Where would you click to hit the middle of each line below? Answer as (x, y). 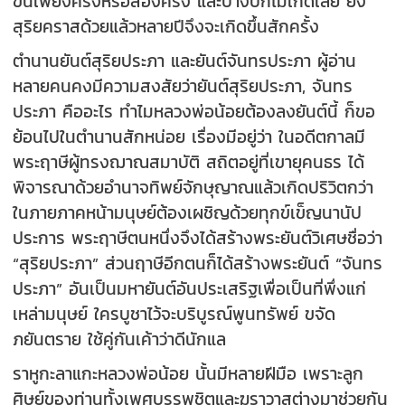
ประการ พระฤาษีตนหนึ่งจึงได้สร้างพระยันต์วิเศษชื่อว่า (198, 237)
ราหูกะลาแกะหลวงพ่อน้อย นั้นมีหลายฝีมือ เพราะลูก (188, 373)
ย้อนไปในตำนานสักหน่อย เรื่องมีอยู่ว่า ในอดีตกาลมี (189, 136)
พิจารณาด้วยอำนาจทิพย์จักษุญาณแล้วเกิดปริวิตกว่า (193, 187)
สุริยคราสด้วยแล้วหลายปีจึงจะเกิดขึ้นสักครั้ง (166, 26)
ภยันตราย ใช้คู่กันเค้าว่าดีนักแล (120, 339)
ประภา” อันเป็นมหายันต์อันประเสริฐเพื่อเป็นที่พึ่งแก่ (190, 288)
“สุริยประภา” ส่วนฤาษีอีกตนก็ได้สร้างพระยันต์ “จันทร (198, 263)
